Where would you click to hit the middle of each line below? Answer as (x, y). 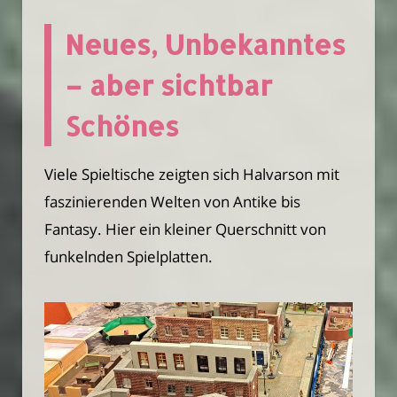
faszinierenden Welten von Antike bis (172, 201)
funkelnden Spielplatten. (128, 256)
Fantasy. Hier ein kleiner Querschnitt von (185, 229)
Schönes (122, 126)
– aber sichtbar (168, 86)
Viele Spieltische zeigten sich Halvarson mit (192, 174)
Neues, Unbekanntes (205, 45)
